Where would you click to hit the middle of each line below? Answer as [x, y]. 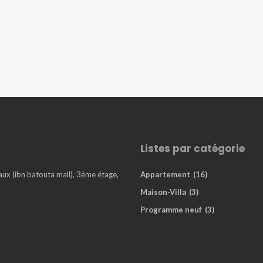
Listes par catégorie [193, 149]
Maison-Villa [163, 192]
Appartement [165, 174]
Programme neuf [171, 210]
